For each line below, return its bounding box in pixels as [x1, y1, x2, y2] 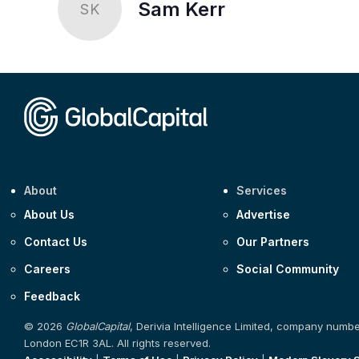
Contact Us [24, 234, 87, 248]
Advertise [236, 207, 291, 221]
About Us [24, 207, 75, 221]
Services [236, 183, 288, 197]
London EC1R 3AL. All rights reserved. [24, 336, 211, 349]
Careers [24, 261, 71, 276]
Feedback [24, 288, 80, 303]
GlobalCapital [66, 319, 130, 333]
